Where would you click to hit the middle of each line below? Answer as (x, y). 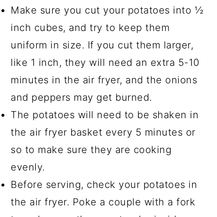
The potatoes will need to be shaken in (105, 115)
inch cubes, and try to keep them (90, 27)
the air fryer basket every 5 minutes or (103, 132)
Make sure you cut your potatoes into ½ (107, 10)
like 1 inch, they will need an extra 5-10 (105, 62)
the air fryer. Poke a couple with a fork (103, 202)
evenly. (28, 167)
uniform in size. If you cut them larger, (102, 45)
